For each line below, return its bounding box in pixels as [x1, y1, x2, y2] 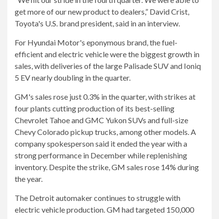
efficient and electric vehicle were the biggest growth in [15, 49, 199, 59]
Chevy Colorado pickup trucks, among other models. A [15, 127, 196, 136]
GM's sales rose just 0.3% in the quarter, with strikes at [15, 92, 196, 101]
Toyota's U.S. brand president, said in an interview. [15, 19, 180, 28]
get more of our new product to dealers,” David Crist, [15, 7, 189, 16]
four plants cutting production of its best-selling [15, 104, 175, 113]
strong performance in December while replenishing [15, 151, 187, 160]
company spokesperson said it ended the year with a [15, 139, 187, 148]
